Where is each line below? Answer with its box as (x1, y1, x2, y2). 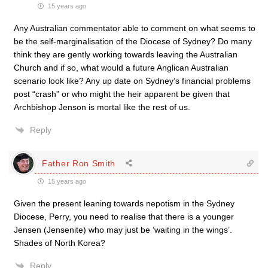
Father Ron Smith (42, 158, 116, 168)
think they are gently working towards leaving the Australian (14, 50, 237, 59)
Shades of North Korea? (14, 238, 105, 248)
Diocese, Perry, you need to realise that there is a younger (14, 212, 234, 221)
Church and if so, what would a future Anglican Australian (14, 63, 229, 72)
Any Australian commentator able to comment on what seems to (14, 23, 255, 33)
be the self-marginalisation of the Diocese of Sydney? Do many (14, 36, 252, 46)
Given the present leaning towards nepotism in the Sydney (14, 199, 234, 208)
